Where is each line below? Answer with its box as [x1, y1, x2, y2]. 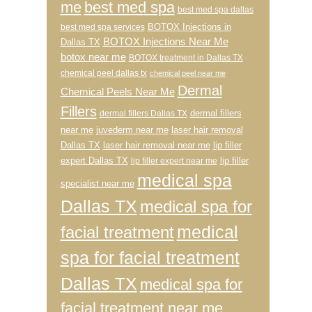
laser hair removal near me [102, 140, 210, 151]
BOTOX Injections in [147, 22, 231, 33]
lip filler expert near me [130, 156, 217, 166]
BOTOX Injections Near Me [102, 36, 228, 48]
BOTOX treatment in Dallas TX [128, 53, 243, 63]
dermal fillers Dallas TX [99, 109, 187, 119]
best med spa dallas [177, 5, 253, 15]
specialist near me [60, 178, 134, 189]
